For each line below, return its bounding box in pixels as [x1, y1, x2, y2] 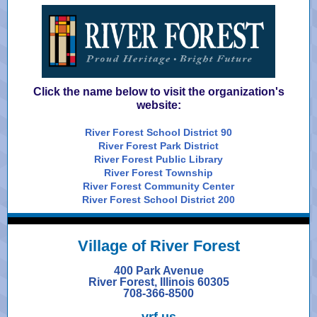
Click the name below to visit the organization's [33, 86, 284, 98]
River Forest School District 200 [82, 194, 235, 205]
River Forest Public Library [94, 154, 223, 165]
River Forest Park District [98, 140, 219, 151]
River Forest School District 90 [85, 127, 232, 138]
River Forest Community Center [83, 180, 234, 192]
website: [136, 99, 181, 111]
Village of [77, 237, 150, 255]
